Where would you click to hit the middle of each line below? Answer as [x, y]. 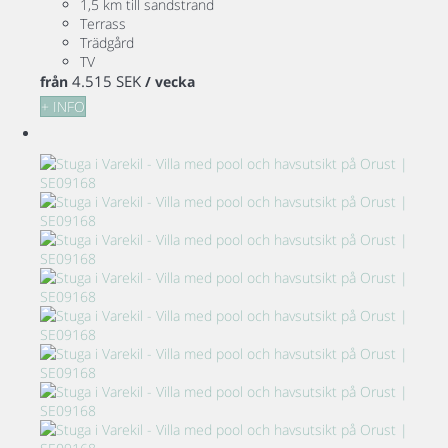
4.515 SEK [106, 81]
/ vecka [170, 82]
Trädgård [107, 43]
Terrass [103, 24]
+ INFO [63, 107]
